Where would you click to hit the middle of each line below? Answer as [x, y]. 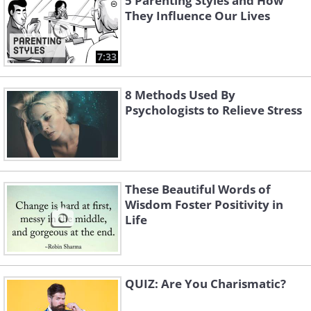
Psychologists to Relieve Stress [213, 110]
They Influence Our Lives [197, 16]
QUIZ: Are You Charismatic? [205, 284]
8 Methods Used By [180, 95]
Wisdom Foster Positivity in [204, 204]
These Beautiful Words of [198, 189]
